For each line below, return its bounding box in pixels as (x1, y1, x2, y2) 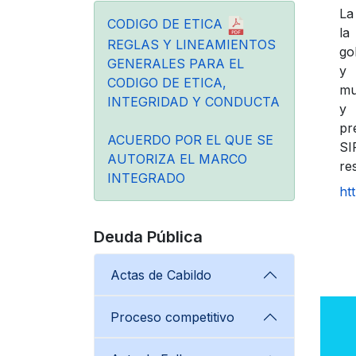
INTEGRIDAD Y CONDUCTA (107, 93, 280, 110)
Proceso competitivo (110, 308, 234, 325)
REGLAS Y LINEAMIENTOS (107, 36, 276, 52)
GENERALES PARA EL (107, 55, 244, 72)
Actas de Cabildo (110, 266, 211, 283)
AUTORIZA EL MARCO (107, 150, 247, 167)
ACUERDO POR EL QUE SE (107, 131, 273, 148)
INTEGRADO (107, 169, 185, 186)
